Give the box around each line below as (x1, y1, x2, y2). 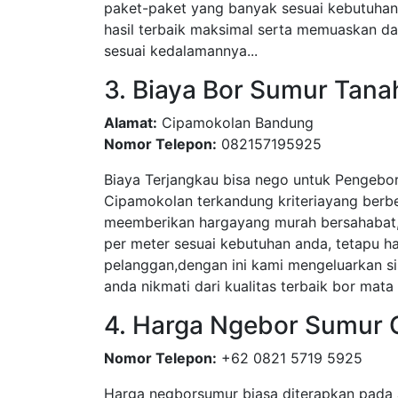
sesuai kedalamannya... (104, 42, 258, 60)
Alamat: (104, 114, 157, 131)
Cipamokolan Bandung (157, 114, 314, 131)
